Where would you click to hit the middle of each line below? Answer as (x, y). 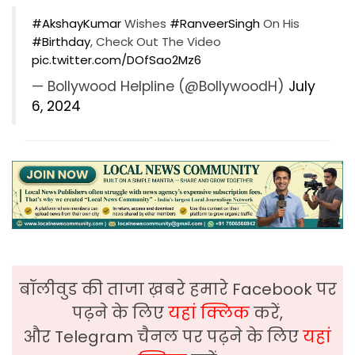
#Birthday (61, 41)
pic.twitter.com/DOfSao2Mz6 (116, 59)
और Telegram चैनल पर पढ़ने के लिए (163, 336)
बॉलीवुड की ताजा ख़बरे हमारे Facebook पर (177, 289)
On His (280, 23)
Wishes (145, 23)
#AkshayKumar (76, 23)
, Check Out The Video (156, 41)
